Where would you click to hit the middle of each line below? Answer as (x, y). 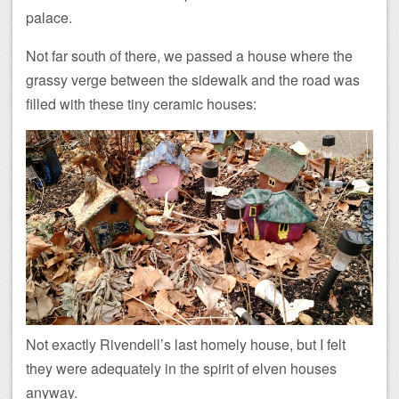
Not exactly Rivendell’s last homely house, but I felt (186, 345)
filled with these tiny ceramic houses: (141, 104)
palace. (49, 18)
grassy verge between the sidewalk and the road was (193, 80)
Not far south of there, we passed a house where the (189, 56)
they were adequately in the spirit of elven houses (181, 369)
